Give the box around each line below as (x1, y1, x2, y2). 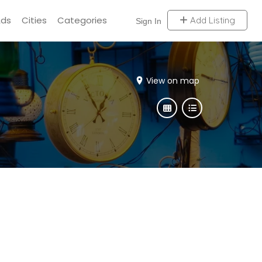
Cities (21, 13, 47, 26)
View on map (146, 75, 199, 87)
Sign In (135, 16, 161, 26)
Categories (57, 13, 107, 26)
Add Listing (187, 14, 235, 26)
